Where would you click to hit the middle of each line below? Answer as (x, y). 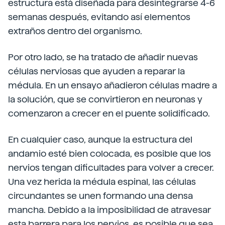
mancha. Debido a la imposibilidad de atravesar (109, 210)
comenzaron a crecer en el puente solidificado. (109, 113)
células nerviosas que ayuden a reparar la (96, 71)
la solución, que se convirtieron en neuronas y (105, 99)
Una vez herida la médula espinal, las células (102, 182)
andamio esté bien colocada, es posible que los (109, 153)
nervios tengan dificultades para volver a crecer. (111, 167)
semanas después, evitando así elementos (99, 17)
